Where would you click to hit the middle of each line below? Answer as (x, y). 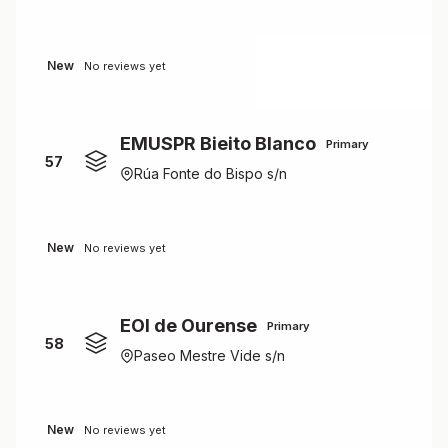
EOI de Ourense (188, 325)
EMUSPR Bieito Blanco (218, 143)
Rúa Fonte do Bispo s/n (210, 173)
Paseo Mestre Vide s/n (209, 355)
